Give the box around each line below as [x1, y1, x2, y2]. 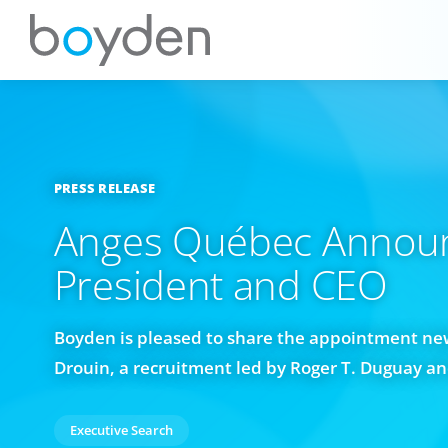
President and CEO [53, 257, 388, 312]
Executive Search [69, 421, 173, 439]
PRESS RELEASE [53, 179, 155, 197]
